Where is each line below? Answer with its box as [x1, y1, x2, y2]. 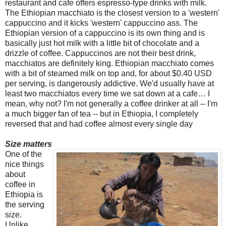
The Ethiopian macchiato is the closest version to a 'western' [5, 8, 219, 17]
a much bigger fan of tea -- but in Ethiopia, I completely [5, 109, 198, 118]
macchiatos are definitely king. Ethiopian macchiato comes [5, 59, 214, 68]
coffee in [5, 180, 35, 189]
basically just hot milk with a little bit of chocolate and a [5, 38, 199, 47]
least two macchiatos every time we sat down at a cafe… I [5, 89, 210, 98]
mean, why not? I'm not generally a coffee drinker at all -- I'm [5, 99, 217, 108]
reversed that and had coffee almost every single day [5, 119, 195, 128]
